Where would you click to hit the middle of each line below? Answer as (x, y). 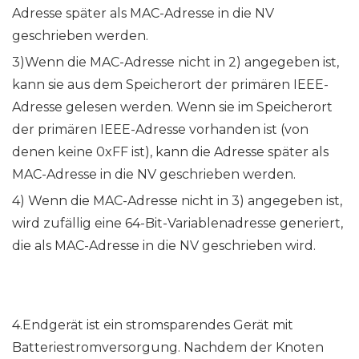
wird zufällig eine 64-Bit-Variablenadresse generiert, (177, 224)
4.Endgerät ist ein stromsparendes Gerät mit (153, 325)
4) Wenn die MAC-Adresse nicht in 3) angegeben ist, (177, 201)
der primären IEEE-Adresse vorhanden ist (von (160, 130)
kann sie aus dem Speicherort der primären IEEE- (170, 85)
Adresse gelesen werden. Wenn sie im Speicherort (172, 107)
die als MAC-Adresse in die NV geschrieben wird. (164, 246)
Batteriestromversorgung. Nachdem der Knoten (168, 348)
